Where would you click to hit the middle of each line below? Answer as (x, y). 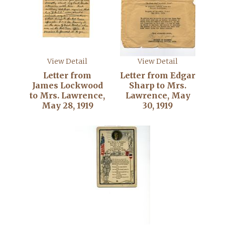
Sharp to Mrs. (158, 85)
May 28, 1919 (67, 105)
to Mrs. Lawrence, (67, 95)
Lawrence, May (158, 95)
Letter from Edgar (158, 75)
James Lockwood (67, 85)
